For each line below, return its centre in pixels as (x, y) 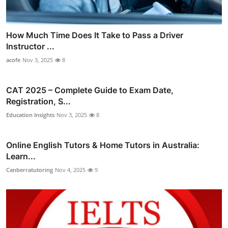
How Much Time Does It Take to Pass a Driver (95, 35)
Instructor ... (30, 47)
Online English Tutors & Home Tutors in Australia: (103, 145)
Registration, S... (38, 102)
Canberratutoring (30, 170)
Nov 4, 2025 (70, 170)
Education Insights (30, 115)
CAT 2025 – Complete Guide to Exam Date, (90, 90)
